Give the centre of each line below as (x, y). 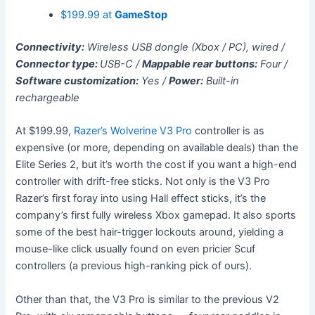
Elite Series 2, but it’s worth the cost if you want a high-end (156, 165)
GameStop (141, 15)
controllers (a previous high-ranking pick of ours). (134, 266)
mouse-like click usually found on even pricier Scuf (136, 249)
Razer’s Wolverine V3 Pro (133, 131)
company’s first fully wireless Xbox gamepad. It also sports (156, 216)
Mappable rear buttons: (200, 64)
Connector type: (58, 64)
